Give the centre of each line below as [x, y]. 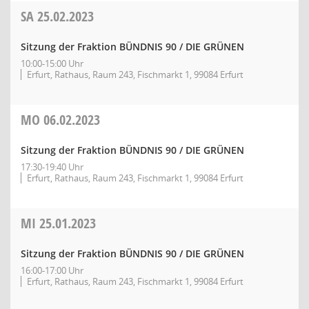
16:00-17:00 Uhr [52, 270]
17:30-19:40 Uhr [52, 167]
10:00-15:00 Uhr [52, 63]
